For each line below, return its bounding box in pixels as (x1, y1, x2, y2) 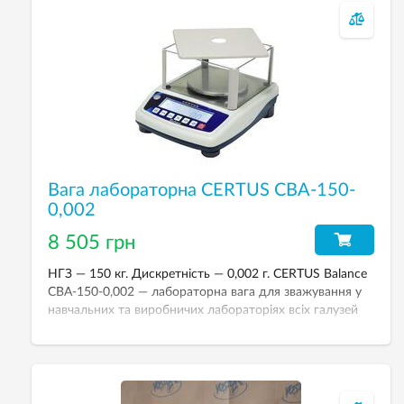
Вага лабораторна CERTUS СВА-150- (48, 181, 355, 199)
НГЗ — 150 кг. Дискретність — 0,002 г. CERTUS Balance (48, 268, 367, 280)
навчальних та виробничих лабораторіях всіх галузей (48, 304, 358, 317)
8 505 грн (48, 233, 135, 252)
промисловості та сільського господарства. (48, 322, 303, 335)
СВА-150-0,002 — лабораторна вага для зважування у (48, 286, 362, 298)
